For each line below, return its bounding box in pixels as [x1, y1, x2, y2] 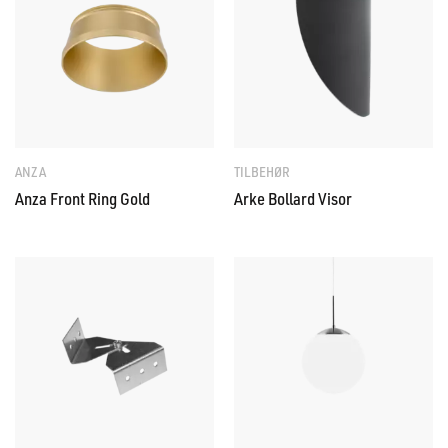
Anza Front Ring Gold [15, 187, 150, 209]
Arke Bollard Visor [234, 187, 352, 209]
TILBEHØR [234, 162, 290, 180]
